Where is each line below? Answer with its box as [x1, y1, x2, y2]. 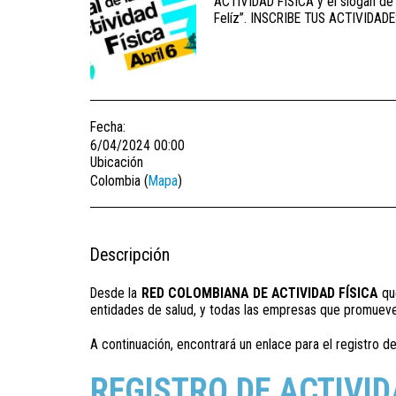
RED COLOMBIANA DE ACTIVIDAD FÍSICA [141, 284, 378, 301]
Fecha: [90, 118, 126, 135]
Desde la [90, 284, 141, 301]
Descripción [90, 244, 170, 265]
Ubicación [90, 153, 143, 171]
